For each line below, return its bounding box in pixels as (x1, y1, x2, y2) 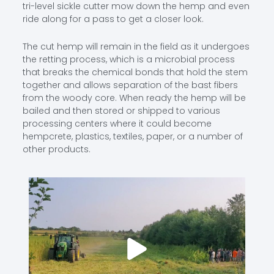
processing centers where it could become (22, 117, 212, 130)
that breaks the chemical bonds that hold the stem (22, 66, 248, 79)
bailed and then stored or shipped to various (22, 105, 220, 117)
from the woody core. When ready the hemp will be (22, 92, 246, 105)
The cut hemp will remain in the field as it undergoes (22, 40, 250, 53)
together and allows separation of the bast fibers (22, 79, 238, 92)
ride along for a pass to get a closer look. (22, 12, 204, 25)
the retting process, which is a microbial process (22, 53, 235, 66)
